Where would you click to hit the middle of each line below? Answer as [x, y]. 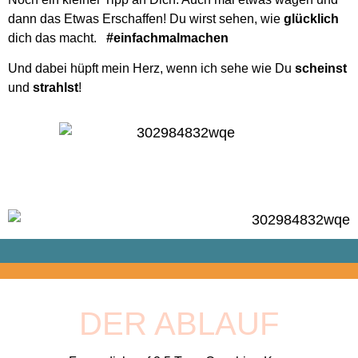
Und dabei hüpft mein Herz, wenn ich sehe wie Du [151, 68]
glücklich [311, 18]
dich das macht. [57, 38]
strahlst [56, 87]
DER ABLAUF [179, 323]
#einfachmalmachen [167, 38]
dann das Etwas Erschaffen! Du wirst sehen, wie [146, 18]
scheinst [321, 68]
